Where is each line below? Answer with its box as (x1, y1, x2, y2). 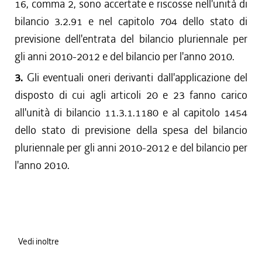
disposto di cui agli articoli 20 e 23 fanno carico (15, 88, 247, 102)
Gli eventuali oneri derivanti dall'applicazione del (26, 70, 247, 85)
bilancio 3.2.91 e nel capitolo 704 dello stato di (15, 14, 247, 29)
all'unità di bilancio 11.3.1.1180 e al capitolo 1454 (15, 105, 247, 120)
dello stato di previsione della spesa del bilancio (15, 123, 247, 137)
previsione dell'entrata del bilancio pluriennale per (15, 32, 247, 46)
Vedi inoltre (18, 236, 59, 247)
